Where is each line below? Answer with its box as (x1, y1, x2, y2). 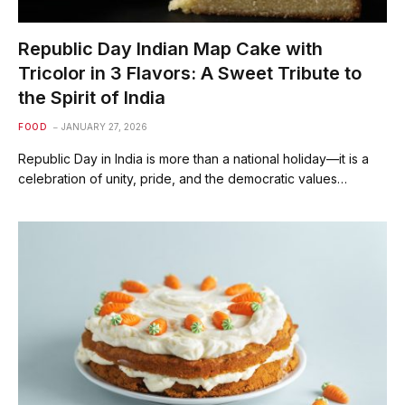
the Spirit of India (18, 86, 165, 108)
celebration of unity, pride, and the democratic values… (18, 170, 347, 186)
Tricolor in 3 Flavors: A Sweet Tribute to (18, 61, 362, 84)
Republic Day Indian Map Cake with (18, 37, 323, 60)
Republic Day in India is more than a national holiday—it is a (18, 150, 369, 166)
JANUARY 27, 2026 (61, 120, 147, 132)
